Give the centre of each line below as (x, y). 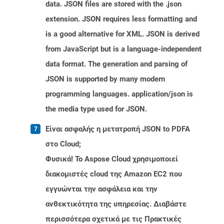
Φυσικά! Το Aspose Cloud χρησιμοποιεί (112, 159)
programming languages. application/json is (119, 94)
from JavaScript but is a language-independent (123, 49)
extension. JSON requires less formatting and (121, 19)
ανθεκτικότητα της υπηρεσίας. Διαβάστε (116, 204)
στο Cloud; (63, 144)
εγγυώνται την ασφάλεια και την (101, 189)
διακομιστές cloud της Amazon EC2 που (114, 174)
